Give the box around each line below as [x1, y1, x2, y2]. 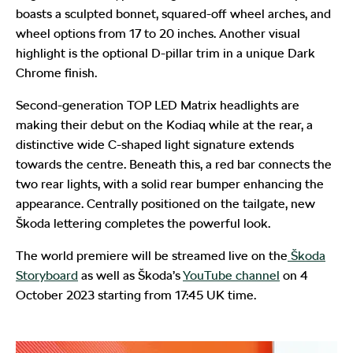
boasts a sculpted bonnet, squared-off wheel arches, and [16, 6, 331, 21]
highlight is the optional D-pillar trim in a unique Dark [16, 45, 315, 61]
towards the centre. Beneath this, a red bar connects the [16, 156, 332, 172]
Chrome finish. [16, 65, 97, 80]
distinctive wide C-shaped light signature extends [16, 136, 294, 152]
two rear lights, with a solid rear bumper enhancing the [16, 176, 324, 191]
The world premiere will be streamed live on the [16, 247, 288, 263]
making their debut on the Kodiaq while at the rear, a [16, 117, 313, 132]
